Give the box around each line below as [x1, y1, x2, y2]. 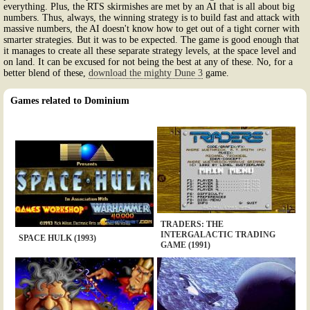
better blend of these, [3, 67, 89, 78]
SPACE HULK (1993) [18, 232, 96, 243]
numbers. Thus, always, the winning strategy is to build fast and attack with [3, 12, 300, 23]
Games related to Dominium [10, 95, 129, 106]
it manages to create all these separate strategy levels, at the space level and [3, 45, 296, 56]
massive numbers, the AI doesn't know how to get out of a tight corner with [3, 23, 300, 34]
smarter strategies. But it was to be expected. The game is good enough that [3, 34, 299, 45]
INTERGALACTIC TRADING [160, 229, 275, 239]
